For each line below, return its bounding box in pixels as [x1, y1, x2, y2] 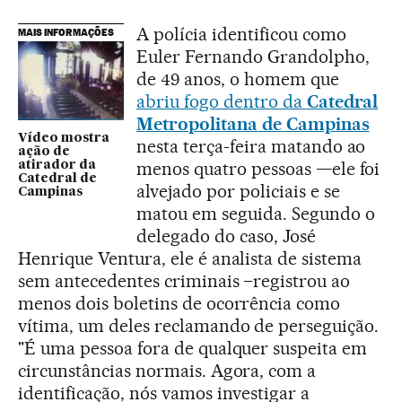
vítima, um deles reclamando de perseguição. [18, 314, 380, 336]
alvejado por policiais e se [136, 179, 340, 202]
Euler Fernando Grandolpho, [136, 45, 370, 67]
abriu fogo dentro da [136, 90, 307, 112]
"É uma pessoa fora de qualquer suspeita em [18, 336, 368, 359]
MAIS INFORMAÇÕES [18, 25, 114, 39]
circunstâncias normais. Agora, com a [18, 359, 317, 381]
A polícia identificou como [136, 22, 346, 45]
